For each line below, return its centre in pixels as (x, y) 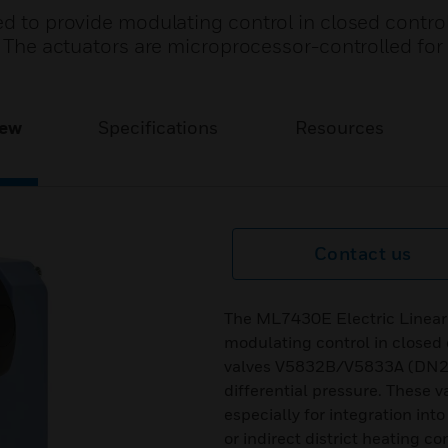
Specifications (158, 127)
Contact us (362, 253)
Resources (339, 127)
